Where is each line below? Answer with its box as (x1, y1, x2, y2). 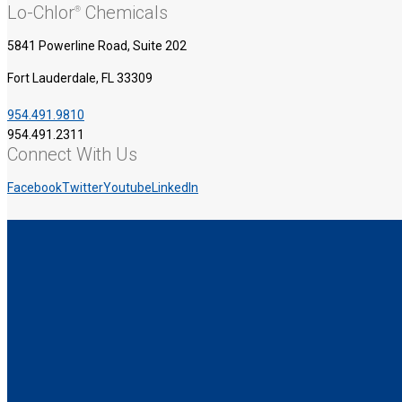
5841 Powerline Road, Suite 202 (7, 38, 187, 53)
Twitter (62, 179, 103, 195)
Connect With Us (7, 143, 137, 165)
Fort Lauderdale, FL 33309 (7, 70, 153, 85)
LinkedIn (152, 179, 198, 195)
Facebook (7, 179, 62, 195)
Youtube (103, 179, 152, 195)
